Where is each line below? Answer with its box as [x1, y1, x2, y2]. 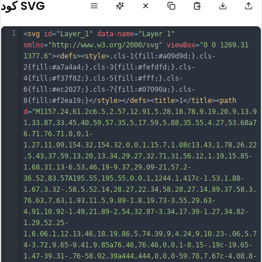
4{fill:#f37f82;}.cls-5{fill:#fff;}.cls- [23, 74, 183, 82]
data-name [97, 30, 134, 38]
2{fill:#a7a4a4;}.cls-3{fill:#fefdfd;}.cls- [23, 63, 195, 71]
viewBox [167, 41, 195, 49]
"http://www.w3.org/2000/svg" [48, 41, 163, 49]
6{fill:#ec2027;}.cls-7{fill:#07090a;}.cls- [23, 85, 195, 94]
